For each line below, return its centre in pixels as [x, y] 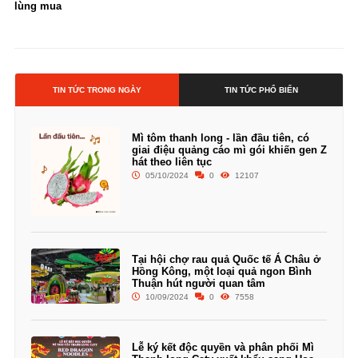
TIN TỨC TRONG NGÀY [97, 90]
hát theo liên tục [171, 162]
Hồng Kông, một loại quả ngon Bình [221, 272]
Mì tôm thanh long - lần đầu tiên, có [220, 138]
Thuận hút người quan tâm [198, 284]
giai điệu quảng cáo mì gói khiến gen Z [229, 150]
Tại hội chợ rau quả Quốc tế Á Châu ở [226, 260]
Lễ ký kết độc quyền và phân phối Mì [223, 347]
